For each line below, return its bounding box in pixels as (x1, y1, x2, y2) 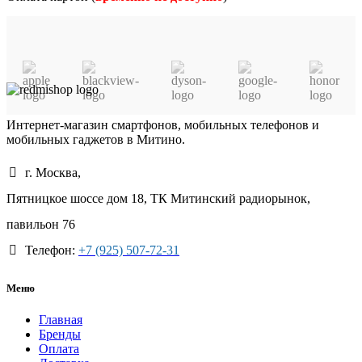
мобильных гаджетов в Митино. (6, 133, 185, 147)
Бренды (39, 326, 81, 341)
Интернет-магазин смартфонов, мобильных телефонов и (6, 118, 319, 133)
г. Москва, (22, 166, 81, 180)
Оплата (39, 341, 79, 356)
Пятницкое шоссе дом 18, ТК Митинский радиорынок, (6, 192, 310, 206)
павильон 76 (6, 217, 75, 232)
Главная (39, 312, 82, 326)
